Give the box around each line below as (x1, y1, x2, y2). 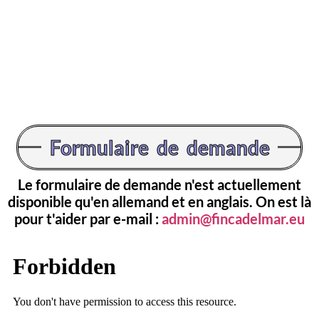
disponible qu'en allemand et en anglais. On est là (8, 192, 311, 210)
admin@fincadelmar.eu (162, 209, 305, 227)
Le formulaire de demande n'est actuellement (18, 175, 301, 193)
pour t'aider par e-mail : (14, 209, 162, 227)
